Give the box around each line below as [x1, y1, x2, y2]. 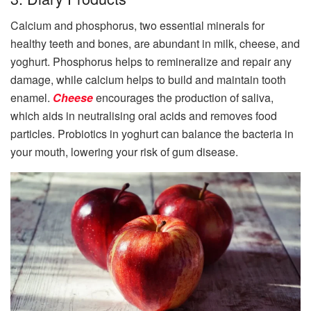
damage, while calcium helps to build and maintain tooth [10, 72, 286, 88]
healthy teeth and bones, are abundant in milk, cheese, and [10, 35, 300, 52]
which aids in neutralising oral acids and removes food [10, 108, 277, 124]
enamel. [10, 90, 53, 106]
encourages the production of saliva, [93, 90, 274, 106]
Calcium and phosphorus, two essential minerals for [10, 17, 264, 34]
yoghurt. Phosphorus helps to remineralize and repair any [10, 53, 292, 70]
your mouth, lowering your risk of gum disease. [10, 144, 238, 160]
